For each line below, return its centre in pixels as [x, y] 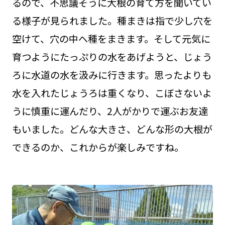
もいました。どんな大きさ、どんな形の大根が [112, 129]
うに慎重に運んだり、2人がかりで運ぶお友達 [110, 111]
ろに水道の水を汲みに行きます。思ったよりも [111, 75]
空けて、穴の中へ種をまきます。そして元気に [111, 39]
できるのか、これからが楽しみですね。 [98, 147]
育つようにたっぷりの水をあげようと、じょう [112, 57]
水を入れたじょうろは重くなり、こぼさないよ [112, 93]
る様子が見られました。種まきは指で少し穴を [112, 21]
